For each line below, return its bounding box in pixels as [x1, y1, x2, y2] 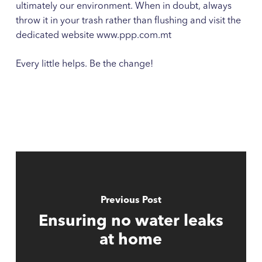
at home [99, 233, 163, 249]
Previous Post [100, 196, 161, 206]
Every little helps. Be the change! [15, 59, 153, 69]
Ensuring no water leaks [38, 214, 223, 230]
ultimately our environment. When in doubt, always [15, 1, 232, 11]
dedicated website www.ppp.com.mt [15, 30, 171, 40]
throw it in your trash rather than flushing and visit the [15, 16, 241, 26]
